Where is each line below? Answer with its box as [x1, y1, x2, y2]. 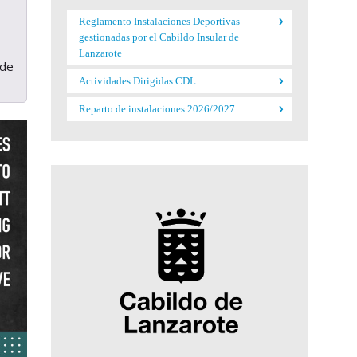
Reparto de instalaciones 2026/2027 [78, 103, 235, 115]
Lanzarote [78, 47, 122, 59]
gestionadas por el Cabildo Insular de [78, 31, 239, 43]
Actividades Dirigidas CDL [78, 75, 196, 87]
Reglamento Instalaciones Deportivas [78, 15, 240, 27]
